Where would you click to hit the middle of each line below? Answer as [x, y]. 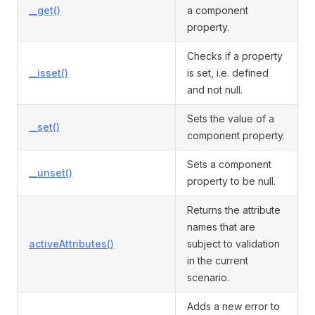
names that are [221, 227]
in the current [218, 261]
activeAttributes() [71, 244]
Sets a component [229, 164]
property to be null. [231, 181]
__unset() [51, 173]
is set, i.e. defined [228, 73]
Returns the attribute [234, 210]
